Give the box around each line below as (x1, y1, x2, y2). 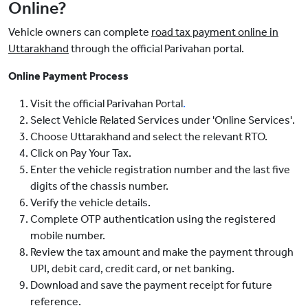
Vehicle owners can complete (8, 25, 151, 39)
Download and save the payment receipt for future (30, 278, 272, 292)
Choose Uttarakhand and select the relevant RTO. (30, 130, 269, 144)
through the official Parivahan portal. (69, 42, 244, 56)
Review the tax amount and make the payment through (30, 245, 294, 259)
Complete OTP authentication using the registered (30, 212, 276, 226)
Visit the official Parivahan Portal (30, 97, 183, 111)
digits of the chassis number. (30, 179, 168, 193)
